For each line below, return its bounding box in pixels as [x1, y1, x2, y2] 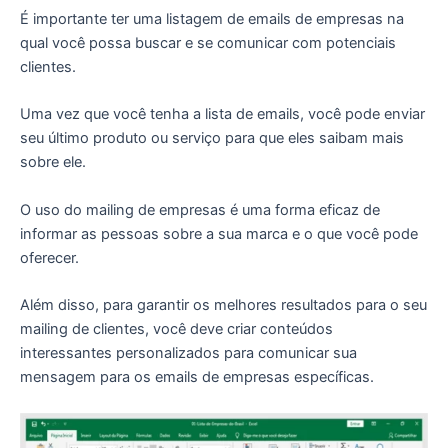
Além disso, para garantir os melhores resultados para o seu [20, 296, 427, 315]
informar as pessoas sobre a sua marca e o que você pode [20, 224, 418, 243]
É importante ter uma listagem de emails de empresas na [20, 10, 404, 29]
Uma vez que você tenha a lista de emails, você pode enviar [20, 105, 425, 124]
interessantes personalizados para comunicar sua [20, 344, 357, 363]
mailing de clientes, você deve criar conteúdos [20, 320, 333, 339]
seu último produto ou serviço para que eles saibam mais [20, 129, 404, 148]
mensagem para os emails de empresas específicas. [20, 368, 374, 387]
